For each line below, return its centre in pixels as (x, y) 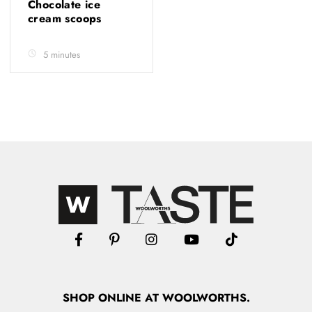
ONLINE (119, 298)
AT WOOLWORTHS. (197, 298)
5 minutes (62, 55)
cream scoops (67, 18)
